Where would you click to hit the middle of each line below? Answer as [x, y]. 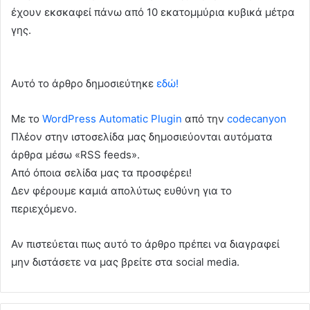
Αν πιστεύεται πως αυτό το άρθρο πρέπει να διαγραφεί [145, 244]
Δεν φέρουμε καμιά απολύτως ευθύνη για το [121, 190]
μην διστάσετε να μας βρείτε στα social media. [125, 262]
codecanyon [257, 118]
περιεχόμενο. [44, 208]
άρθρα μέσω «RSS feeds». [75, 154]
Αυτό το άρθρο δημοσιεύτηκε [84, 83]
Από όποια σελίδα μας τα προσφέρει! [101, 172]
